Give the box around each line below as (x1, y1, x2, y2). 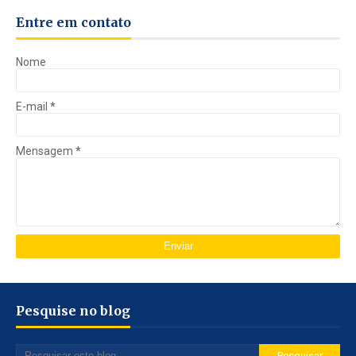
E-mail (16, 99, 50, 113)
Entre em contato (16, 14, 131, 30)
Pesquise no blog (16, 302, 130, 319)
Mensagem (16, 144, 75, 157)
